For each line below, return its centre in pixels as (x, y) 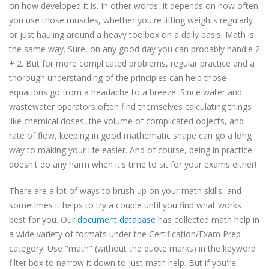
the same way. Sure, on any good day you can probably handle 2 (134, 49)
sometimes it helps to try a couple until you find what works (125, 205)
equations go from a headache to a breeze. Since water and (125, 92)
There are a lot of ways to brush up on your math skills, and (125, 191)
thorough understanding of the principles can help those (118, 78)
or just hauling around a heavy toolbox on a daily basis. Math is (131, 35)
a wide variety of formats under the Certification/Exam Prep (125, 234)
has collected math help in (207, 219)
